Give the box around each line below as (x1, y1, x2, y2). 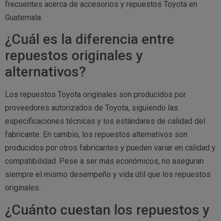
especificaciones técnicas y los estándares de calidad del (5, 116, 205, 126)
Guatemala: (5, 12, 42, 22)
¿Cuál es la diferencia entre (5, 31, 174, 48)
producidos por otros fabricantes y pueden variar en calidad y (5, 143, 216, 153)
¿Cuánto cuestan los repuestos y (5, 201, 210, 218)
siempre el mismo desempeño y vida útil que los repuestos (5, 170, 211, 180)
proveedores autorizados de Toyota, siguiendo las (5, 103, 178, 113)
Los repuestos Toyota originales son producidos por (5, 90, 186, 100)
